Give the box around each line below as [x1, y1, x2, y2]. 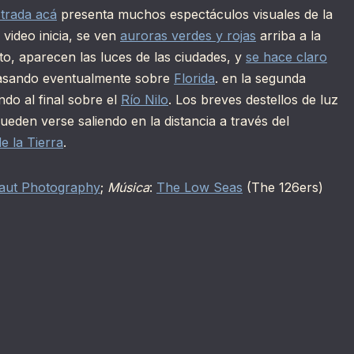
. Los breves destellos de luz [168, 92, 338, 108]
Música [107, 179, 149, 196]
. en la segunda [215, 70, 306, 87]
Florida [174, 70, 215, 87]
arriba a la [256, 28, 321, 44]
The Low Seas [156, 179, 243, 196]
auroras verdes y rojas [120, 28, 256, 44]
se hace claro [246, 49, 327, 66]
